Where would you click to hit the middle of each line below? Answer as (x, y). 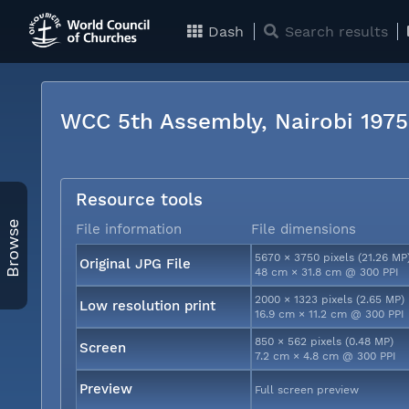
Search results (334, 31)
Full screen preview (307, 389)
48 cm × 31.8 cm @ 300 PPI (327, 272)
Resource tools (139, 199)
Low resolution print (148, 305)
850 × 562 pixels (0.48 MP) (325, 341)
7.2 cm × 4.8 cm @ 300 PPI (326, 356)
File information (129, 229)
